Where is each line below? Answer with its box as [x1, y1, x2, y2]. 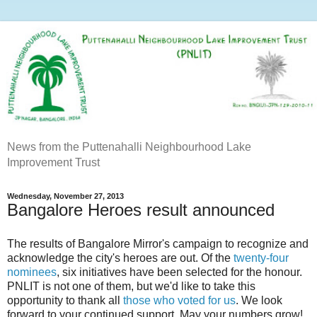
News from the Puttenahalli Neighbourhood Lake [7, 140, 251, 153]
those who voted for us [123, 294, 236, 306]
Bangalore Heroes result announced [7, 200, 275, 219]
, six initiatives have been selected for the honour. [57, 265, 302, 278]
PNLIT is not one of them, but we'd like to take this [7, 279, 255, 292]
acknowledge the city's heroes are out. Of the [7, 251, 234, 264]
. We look [236, 294, 282, 306]
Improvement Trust [7, 156, 100, 168]
